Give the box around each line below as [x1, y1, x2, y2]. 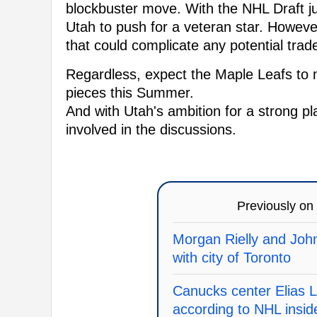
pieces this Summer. [66, 85, 194, 101]
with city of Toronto [172, 250, 291, 266]
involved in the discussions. [66, 122, 236, 138]
